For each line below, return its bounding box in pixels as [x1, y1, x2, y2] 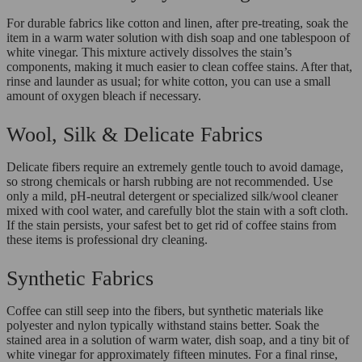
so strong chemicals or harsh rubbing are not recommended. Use [6, 175, 333, 189]
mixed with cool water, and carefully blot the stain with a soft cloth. [6, 204, 348, 218]
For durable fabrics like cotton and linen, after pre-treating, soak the [6, 16, 348, 31]
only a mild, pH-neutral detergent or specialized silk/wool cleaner [6, 189, 338, 204]
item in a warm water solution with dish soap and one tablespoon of [6, 31, 350, 45]
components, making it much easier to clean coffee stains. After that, [6, 60, 352, 74]
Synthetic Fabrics [6, 267, 154, 291]
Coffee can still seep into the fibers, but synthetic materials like [6, 304, 323, 318]
